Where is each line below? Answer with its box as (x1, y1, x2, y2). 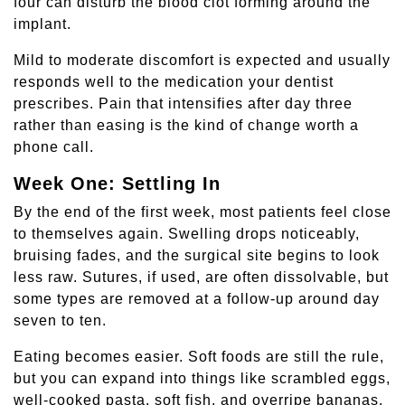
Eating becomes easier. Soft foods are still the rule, (14, 349, 384, 365)
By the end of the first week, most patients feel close (14, 204, 391, 221)
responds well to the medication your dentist (14, 74, 334, 90)
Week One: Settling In (14, 174, 221, 194)
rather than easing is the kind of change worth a (14, 118, 359, 134)
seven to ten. (14, 313, 107, 329)
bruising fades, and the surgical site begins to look (14, 248, 380, 264)
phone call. (14, 139, 94, 155)
